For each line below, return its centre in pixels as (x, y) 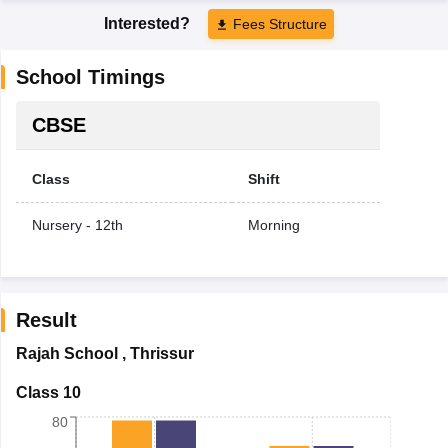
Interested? (149, 23)
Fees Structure (280, 23)
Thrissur (161, 353)
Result (46, 319)
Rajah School (66, 353)
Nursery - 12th (77, 224)
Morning (273, 224)
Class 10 (48, 392)
